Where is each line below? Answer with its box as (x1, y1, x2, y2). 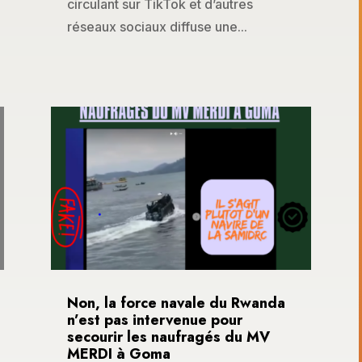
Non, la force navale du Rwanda (66, 292, 285, 314)
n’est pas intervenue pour (66, 309, 242, 330)
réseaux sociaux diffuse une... (66, 19, 247, 36)
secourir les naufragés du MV (66, 326, 270, 347)
